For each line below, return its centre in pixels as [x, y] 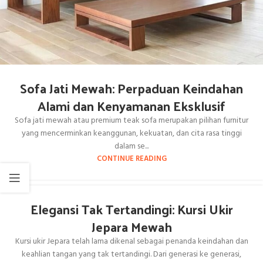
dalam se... [131, 147]
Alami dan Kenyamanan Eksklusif [131, 106]
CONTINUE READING [131, 159]
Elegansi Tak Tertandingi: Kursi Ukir [131, 209]
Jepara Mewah [131, 227]
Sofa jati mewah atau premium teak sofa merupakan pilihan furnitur [131, 121]
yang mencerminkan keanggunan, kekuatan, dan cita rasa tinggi [131, 134]
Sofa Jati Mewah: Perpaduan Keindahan [131, 88]
